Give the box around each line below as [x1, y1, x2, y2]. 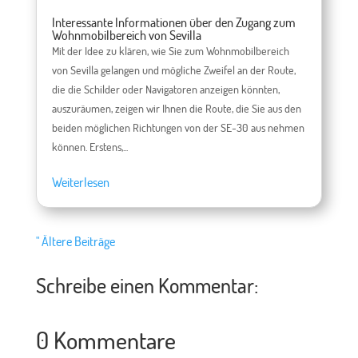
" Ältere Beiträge [35, 233, 115, 250]
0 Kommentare [35, 324, 176, 356]
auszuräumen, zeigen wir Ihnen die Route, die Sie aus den [51, 101, 301, 116]
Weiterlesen [51, 174, 109, 191]
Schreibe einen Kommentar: [35, 272, 258, 299]
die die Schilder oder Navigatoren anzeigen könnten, [51, 82, 280, 97]
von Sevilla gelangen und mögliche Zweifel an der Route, [51, 63, 296, 78]
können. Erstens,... [51, 140, 128, 154]
